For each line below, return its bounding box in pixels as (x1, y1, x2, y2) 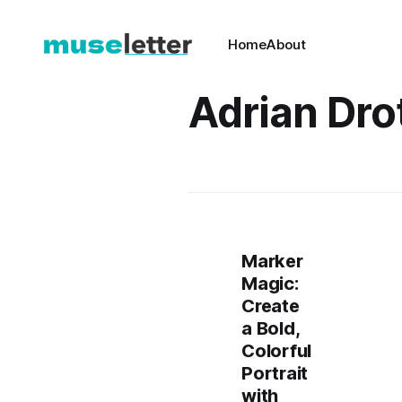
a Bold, (241, 318, 300, 339)
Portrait (241, 363, 308, 384)
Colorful (241, 340, 311, 362)
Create (241, 295, 300, 317)
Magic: (241, 273, 299, 294)
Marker (241, 250, 303, 272)
